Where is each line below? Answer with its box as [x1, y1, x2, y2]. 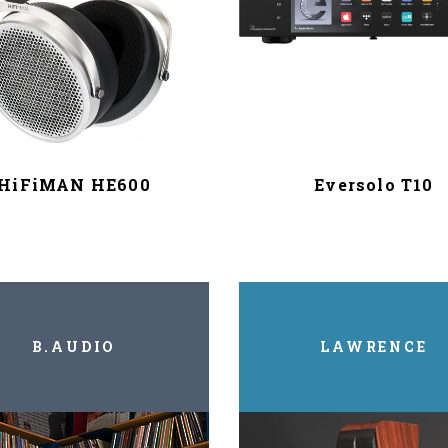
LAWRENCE [320, 337, 428, 357]
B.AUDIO [31, 337, 117, 357]
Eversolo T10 [314, 174, 434, 196]
